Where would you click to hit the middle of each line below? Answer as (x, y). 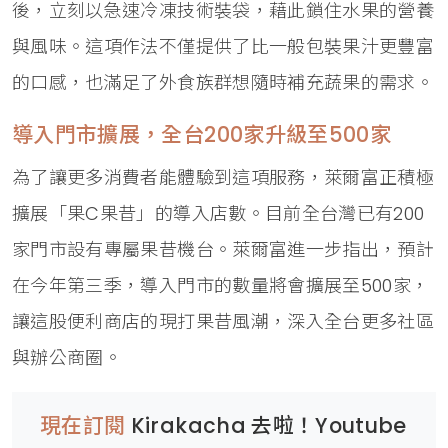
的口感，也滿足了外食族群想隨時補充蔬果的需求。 (223, 82)
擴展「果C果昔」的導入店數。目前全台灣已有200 (218, 213)
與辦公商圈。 (67, 357)
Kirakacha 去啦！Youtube (268, 425)
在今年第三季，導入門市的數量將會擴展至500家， (221, 285)
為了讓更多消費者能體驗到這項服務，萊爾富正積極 (223, 177)
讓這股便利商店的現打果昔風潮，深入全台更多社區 (223, 321)
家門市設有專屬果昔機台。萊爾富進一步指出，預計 (223, 249)
